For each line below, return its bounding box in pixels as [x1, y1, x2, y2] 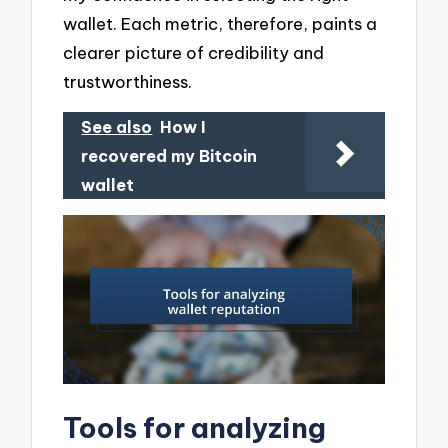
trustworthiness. [63, 70, 193, 92]
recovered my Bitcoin [81, 145, 258, 166]
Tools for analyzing [63, 409, 327, 445]
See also [81, 116, 153, 137]
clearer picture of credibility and [63, 41, 325, 63]
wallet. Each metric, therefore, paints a [63, 12, 378, 34]
